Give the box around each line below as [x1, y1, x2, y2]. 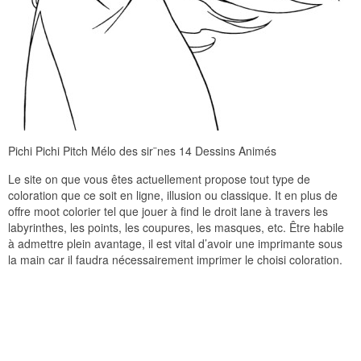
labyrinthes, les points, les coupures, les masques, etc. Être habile [8, 219, 344, 236]
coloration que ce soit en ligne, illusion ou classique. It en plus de [8, 187, 338, 204]
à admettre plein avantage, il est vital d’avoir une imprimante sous [8, 235, 342, 252]
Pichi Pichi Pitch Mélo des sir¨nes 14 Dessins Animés [8, 143, 276, 160]
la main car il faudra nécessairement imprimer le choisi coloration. [8, 251, 342, 268]
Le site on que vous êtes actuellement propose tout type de [8, 171, 310, 188]
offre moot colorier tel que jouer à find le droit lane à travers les [8, 203, 328, 220]
